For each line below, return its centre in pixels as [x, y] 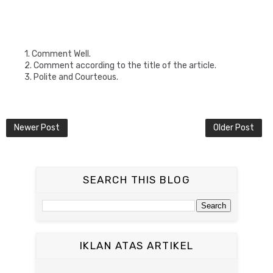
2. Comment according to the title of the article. [120, 66]
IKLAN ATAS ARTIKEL [136, 246]
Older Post [234, 128]
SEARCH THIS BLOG [136, 180]
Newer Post [37, 128]
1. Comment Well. [58, 54]
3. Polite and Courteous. [71, 77]
